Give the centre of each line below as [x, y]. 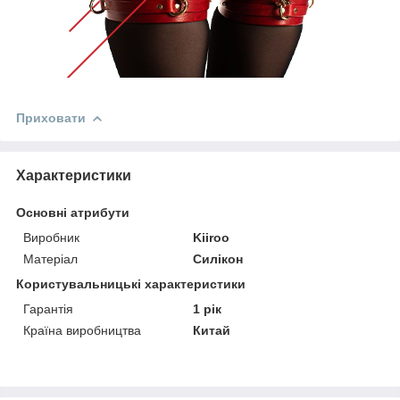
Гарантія [48, 308]
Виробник [51, 237]
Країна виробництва [82, 330]
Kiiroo [212, 237]
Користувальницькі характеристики [131, 283]
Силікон [218, 258]
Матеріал [50, 258]
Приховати [51, 117]
